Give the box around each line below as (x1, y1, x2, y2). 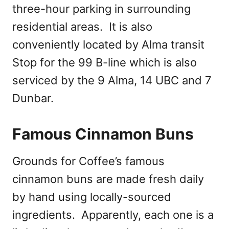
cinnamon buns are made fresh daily (12, 172, 204, 186)
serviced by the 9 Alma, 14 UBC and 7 (12, 74, 212, 87)
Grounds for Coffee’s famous (12, 154, 165, 168)
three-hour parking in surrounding (12, 2, 191, 16)
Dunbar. (12, 91, 54, 105)
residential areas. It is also (12, 20, 152, 34)
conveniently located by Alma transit (12, 38, 204, 52)
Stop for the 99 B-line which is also (12, 56, 197, 70)
